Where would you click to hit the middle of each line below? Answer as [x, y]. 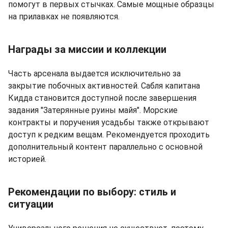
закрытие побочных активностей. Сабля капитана [104, 85]
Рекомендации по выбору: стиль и [92, 192]
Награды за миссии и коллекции [87, 49]
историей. [27, 159]
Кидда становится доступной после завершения [102, 98]
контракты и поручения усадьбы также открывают [109, 122]
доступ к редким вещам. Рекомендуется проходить [109, 134]
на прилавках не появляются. [64, 16]
